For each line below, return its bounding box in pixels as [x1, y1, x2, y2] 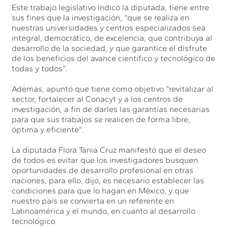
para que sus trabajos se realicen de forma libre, [12, 114, 191, 124]
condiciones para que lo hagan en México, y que [12, 185, 189, 195]
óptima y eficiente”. [12, 124, 84, 134]
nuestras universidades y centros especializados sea [12, 22, 206, 33]
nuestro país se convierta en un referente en [12, 195, 175, 206]
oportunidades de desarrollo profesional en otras [12, 165, 194, 175]
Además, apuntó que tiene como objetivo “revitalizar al [12, 83, 214, 94]
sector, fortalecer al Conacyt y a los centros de [12, 94, 183, 104]
